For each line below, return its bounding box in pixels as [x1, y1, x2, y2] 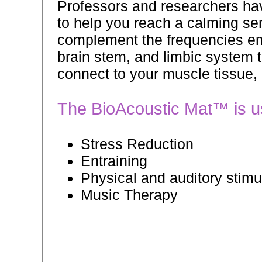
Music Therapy [81, 187, 178, 204]
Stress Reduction [81, 136, 194, 153]
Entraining [81, 153, 147, 170]
